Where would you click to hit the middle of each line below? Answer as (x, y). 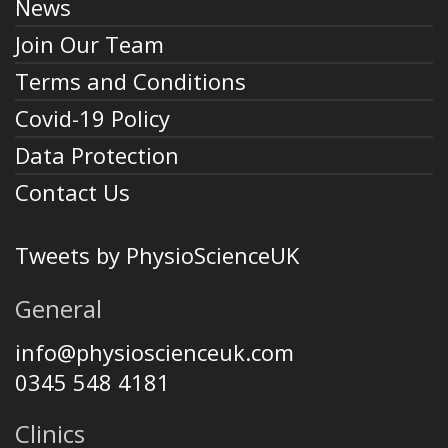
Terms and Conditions (130, 81)
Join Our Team (89, 44)
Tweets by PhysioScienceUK (157, 255)
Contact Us (72, 192)
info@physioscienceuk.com (154, 352)
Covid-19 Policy (92, 118)
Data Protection (97, 155)
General (58, 308)
